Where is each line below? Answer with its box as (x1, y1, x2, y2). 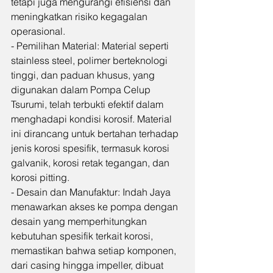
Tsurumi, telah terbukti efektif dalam (11, 98, 166, 110)
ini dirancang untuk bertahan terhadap (11, 127, 181, 140)
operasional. (11, 25, 65, 37)
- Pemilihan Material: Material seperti (11, 40, 171, 52)
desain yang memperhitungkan (11, 215, 149, 227)
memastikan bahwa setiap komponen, (11, 244, 179, 257)
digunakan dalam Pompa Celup (11, 83, 153, 96)
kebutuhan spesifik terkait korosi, (11, 230, 155, 242)
